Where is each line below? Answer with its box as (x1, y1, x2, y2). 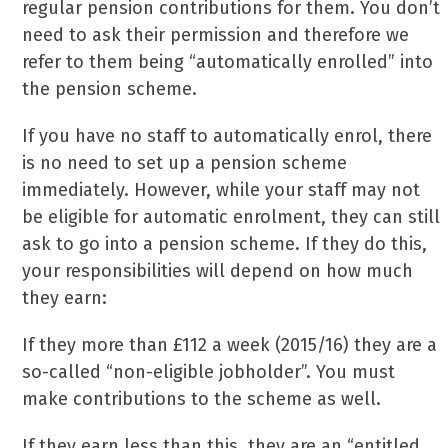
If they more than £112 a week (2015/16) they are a (22, 334, 438, 356)
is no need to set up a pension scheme (22, 152, 348, 174)
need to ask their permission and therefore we (22, 24, 410, 46)
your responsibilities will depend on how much (22, 260, 414, 282)
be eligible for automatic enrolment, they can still (22, 206, 441, 228)
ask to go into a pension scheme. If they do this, (22, 233, 428, 255)
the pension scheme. (22, 78, 198, 100)
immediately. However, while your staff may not (22, 179, 421, 201)
